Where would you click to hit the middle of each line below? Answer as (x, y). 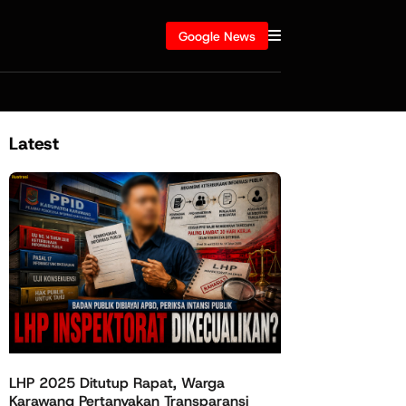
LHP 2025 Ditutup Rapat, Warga (117, 383)
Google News (217, 36)
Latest (34, 143)
